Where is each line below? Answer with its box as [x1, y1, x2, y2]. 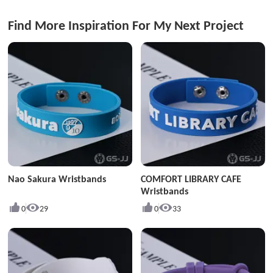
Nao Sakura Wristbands [8, 173, 107, 185]
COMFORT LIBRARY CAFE [140, 173, 241, 185]
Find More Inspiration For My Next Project [8, 18, 244, 34]
